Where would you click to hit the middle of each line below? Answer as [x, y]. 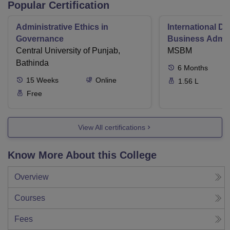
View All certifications [111, 127]
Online [106, 80]
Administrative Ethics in [62, 27]
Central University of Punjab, [68, 51]
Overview [32, 177]
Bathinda [32, 63]
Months [196, 68]
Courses [30, 198]
